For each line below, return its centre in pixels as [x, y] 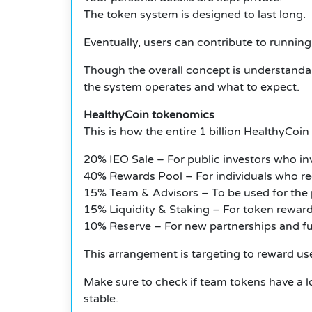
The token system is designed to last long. [195, 15]
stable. [101, 299]
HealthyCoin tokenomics [149, 115]
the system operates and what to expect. [192, 87]
